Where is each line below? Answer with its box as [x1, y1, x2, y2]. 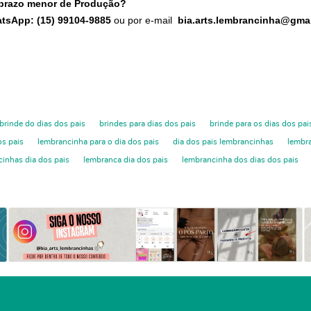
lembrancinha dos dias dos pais [182, 155, 299, 164]
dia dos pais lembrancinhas [173, 137, 274, 146]
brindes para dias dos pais [99, 119, 196, 128]
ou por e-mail [114, 14, 175, 26]
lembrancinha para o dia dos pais [37, 137, 159, 146]
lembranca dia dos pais [83, 155, 168, 164]
